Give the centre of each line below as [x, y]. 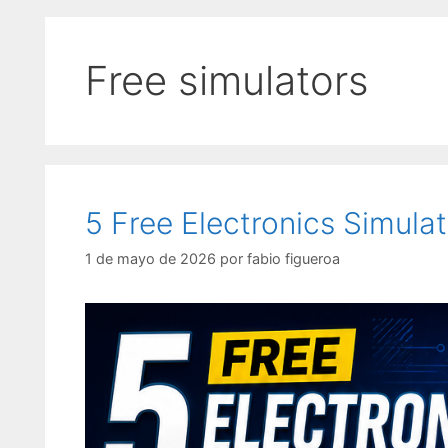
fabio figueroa [293, 259]
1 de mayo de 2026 [150, 259]
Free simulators [226, 80]
